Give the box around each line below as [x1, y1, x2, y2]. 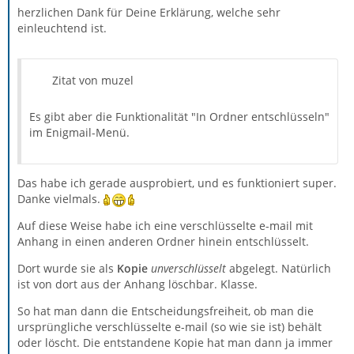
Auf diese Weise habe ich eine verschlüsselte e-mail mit [17, 217, 313, 233]
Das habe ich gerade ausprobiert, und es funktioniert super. [17, 175, 337, 190]
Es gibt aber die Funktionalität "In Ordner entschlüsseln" [29, 108, 330, 124]
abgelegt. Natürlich [226, 260, 331, 276]
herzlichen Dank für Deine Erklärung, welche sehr [17, 4, 281, 20]
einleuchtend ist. [17, 20, 107, 36]
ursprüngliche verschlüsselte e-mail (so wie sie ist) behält [17, 318, 322, 334]
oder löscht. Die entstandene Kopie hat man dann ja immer [17, 334, 333, 350]
